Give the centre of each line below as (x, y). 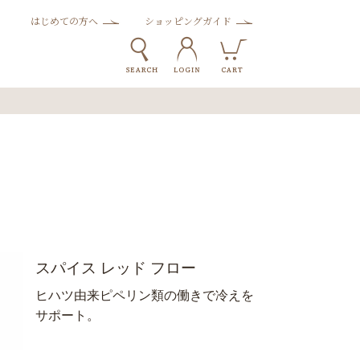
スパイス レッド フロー (116, 268)
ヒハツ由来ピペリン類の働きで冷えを (145, 295)
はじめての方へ (64, 20)
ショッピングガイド (188, 20)
